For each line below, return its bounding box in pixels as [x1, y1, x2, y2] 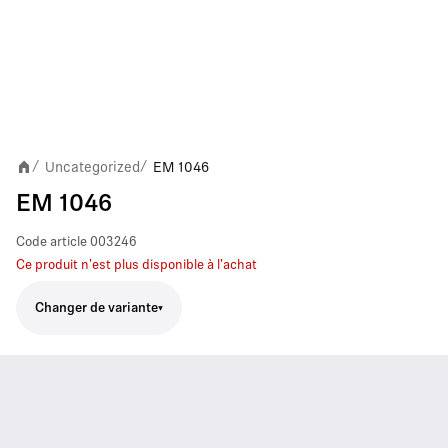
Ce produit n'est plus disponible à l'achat [16, 259, 257, 272]
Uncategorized [45, 159, 140, 175]
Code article [16, 236, 87, 249]
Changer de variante [35, 301, 158, 315]
